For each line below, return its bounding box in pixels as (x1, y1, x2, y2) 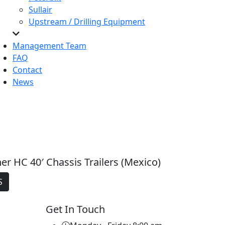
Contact (13, 64, 42, 76)
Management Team (13, 40, 86, 52)
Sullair (29, 4, 52, 16)
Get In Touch (46, 202, 105, 216)
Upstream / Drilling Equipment (29, 16, 145, 28)
